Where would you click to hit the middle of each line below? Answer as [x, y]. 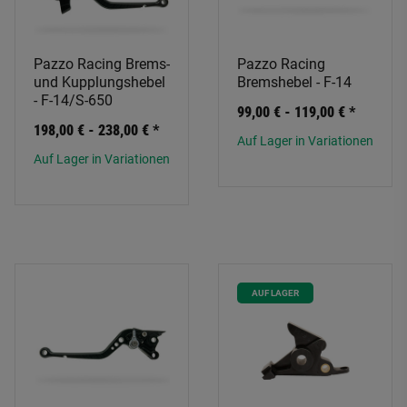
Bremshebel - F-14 [294, 82]
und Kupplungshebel [99, 82]
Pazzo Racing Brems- [102, 64]
